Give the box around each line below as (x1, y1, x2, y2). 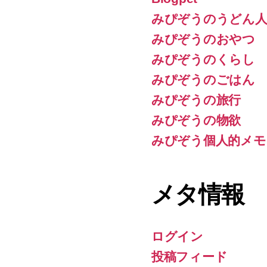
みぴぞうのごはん (151, 72, 255, 86)
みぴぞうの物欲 (151, 113, 241, 127)
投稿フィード (151, 249, 228, 263)
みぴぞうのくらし (151, 52, 255, 66)
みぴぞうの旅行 (151, 92, 241, 107)
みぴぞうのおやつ (151, 32, 255, 46)
